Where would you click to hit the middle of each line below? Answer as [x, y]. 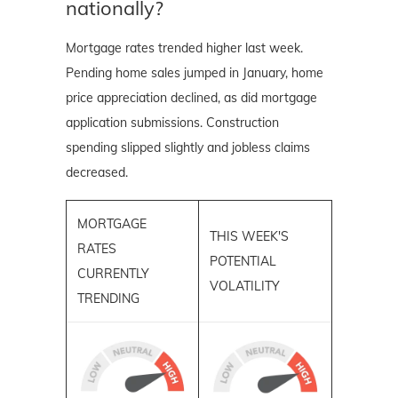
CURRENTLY [113, 273]
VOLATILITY [245, 286]
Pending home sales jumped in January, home [195, 72]
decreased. [97, 172]
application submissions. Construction [172, 122]
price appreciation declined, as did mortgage [191, 97]
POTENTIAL [243, 261]
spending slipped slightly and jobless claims [188, 147]
